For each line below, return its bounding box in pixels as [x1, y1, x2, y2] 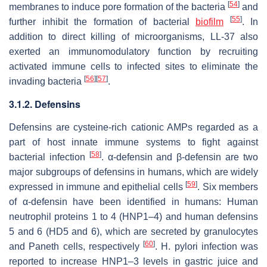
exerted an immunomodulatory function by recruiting [9, 46, 258, 57]
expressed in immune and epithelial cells [9, 181, 185, 192]
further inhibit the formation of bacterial [9, 16, 195, 27]
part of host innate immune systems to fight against [9, 136, 258, 147]
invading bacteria [9, 76, 84, 86]
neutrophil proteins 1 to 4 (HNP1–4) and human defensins [9, 211, 258, 222]
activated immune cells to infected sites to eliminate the [9, 61, 258, 72]
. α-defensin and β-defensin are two [101, 151, 259, 162]
